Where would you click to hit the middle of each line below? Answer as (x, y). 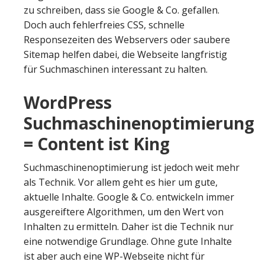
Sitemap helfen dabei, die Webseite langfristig (125, 54)
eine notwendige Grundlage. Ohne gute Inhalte (128, 241)
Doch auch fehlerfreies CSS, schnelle (104, 25)
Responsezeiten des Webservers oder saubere (127, 39)
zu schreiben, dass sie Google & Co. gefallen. (122, 10)
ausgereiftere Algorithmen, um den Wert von (124, 211)
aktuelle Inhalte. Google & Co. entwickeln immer (129, 197)
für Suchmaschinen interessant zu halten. (116, 69)
